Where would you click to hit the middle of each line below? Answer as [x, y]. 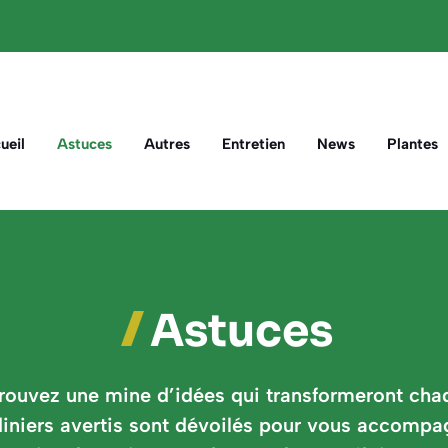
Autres [167, 144]
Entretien [253, 144]
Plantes [412, 144]
